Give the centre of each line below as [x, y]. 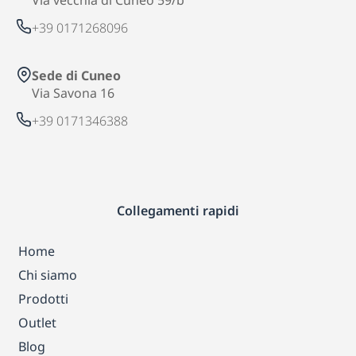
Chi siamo [48, 275]
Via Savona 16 [73, 93]
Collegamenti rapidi [178, 211]
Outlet [37, 323]
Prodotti [43, 299]
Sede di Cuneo [76, 75]
